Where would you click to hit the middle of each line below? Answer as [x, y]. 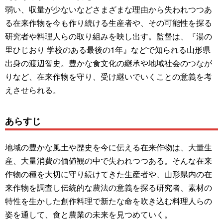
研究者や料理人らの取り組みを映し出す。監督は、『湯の [109, 36]
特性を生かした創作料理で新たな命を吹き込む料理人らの [109, 201]
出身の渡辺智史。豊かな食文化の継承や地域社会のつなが [109, 63]
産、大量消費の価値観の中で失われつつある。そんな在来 [109, 160]
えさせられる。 [33, 90]
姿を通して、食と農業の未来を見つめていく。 [89, 214]
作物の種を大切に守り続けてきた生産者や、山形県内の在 [109, 174]
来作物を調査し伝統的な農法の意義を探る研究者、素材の [109, 187]
